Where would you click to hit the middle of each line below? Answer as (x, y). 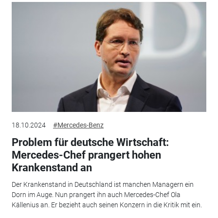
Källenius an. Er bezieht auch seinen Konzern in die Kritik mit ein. (107, 205)
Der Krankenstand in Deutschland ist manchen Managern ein (102, 184)
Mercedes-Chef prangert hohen (86, 155)
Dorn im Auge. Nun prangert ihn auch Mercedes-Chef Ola (96, 194)
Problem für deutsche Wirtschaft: (90, 142)
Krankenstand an (52, 168)
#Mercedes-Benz (78, 125)
